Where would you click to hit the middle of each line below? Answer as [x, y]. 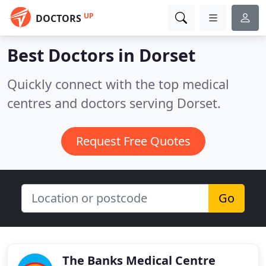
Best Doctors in [73, 55]
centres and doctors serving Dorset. [114, 103]
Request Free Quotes [133, 141]
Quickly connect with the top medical [118, 84]
